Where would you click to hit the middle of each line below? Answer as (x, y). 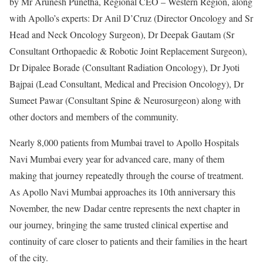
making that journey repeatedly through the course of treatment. (127, 175)
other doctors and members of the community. (94, 116)
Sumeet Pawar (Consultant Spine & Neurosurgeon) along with (125, 100)
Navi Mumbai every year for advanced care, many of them (117, 159)
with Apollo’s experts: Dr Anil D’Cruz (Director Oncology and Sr (131, 18)
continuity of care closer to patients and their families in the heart (128, 241)
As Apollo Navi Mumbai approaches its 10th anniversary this (122, 191)
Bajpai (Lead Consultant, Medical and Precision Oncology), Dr (127, 83)
